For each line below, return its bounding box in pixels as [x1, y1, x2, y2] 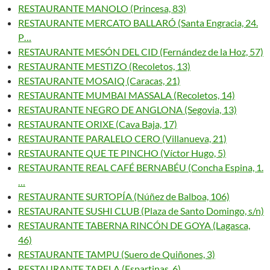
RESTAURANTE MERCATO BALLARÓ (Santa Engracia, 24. [18, 17, 258, 28]
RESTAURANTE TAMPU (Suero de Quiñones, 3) [18, 248, 215, 260]
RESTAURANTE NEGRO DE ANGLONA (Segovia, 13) [18, 104, 237, 115]
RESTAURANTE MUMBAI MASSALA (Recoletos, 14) [18, 89, 235, 101]
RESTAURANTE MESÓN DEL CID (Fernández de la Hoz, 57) [18, 46, 263, 57]
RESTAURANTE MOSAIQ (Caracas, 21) [18, 75, 180, 86]
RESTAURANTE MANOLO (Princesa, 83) [18, 2, 186, 14]
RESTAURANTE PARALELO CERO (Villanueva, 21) [18, 133, 227, 144]
